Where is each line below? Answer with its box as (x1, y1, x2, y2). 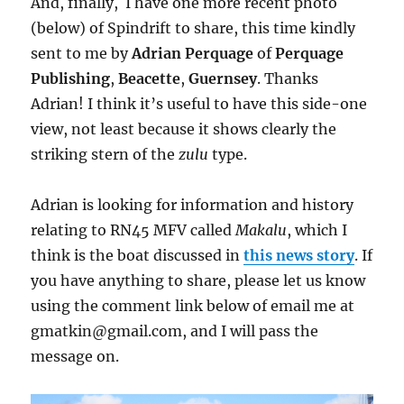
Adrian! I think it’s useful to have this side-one (31, 94, 368, 113)
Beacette (118, 69, 181, 87)
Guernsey (188, 69, 258, 87)
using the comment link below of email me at (31, 296, 355, 315)
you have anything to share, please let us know (31, 271, 366, 289)
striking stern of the (31, 144, 179, 163)
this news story (243, 245, 355, 264)
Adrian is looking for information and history (31, 195, 354, 214)
